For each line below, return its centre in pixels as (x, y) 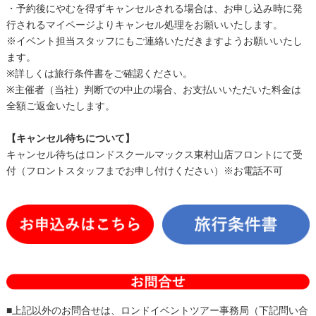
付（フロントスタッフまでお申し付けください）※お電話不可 (144, 171)
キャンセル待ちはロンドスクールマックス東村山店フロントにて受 (154, 155)
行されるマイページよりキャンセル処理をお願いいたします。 (144, 25)
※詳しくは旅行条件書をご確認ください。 (99, 74)
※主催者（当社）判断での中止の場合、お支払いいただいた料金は (153, 90)
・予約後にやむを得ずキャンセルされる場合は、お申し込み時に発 (154, 9)
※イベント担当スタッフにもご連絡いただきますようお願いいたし (154, 41)
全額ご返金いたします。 (60, 106)
